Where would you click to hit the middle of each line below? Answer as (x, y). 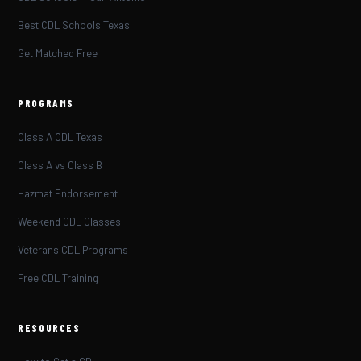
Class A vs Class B (60, 166)
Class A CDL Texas (60, 137)
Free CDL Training (58, 278)
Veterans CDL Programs (73, 250)
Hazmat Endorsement (68, 194)
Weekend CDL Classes (70, 222)
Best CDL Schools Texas (74, 25)
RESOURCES (49, 328)
